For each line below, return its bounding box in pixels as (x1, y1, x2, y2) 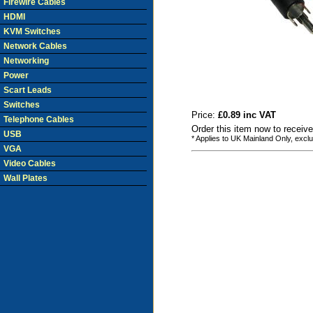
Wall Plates (3, 173, 48, 183)
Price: (191, 110, 218, 120)
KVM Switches (3, 27, 61, 36)
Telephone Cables (3, 115, 74, 124)
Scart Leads (3, 85, 52, 95)
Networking (3, 56, 49, 66)
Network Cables (3, 41, 67, 51)
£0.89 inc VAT (217, 110, 276, 120)
